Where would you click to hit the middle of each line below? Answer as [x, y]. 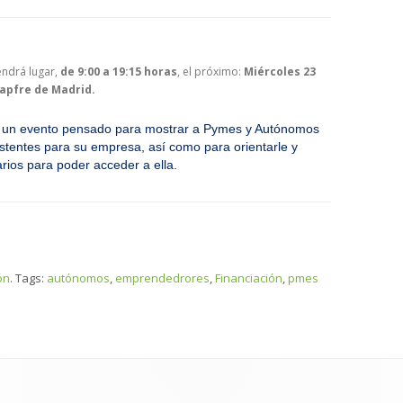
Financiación [249, 278]
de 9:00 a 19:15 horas [119, 72]
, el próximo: [210, 72]
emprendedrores [162, 278]
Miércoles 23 [280, 72]
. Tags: [28, 278]
